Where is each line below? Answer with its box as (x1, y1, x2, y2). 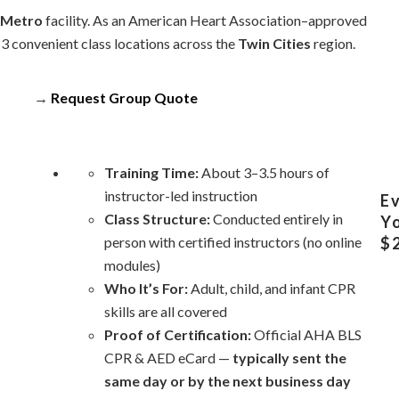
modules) (104, 256, 160, 273)
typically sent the (232, 349, 346, 366)
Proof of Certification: (104, 326, 251, 343)
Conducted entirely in (210, 210, 343, 227)
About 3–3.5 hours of (199, 164, 330, 181)
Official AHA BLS (251, 326, 362, 343)
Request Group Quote (50, 89, 198, 106)
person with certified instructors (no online (104, 233, 362, 250)
